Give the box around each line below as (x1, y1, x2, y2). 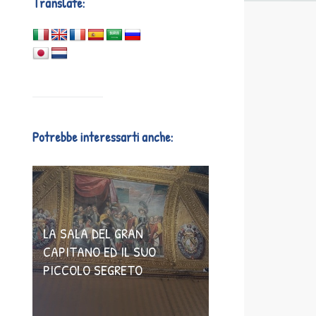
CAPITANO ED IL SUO (43, 242, 156, 261)
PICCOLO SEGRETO (43, 260, 142, 279)
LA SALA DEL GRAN (43, 224, 143, 243)
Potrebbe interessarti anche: (32, 128, 173, 146)
